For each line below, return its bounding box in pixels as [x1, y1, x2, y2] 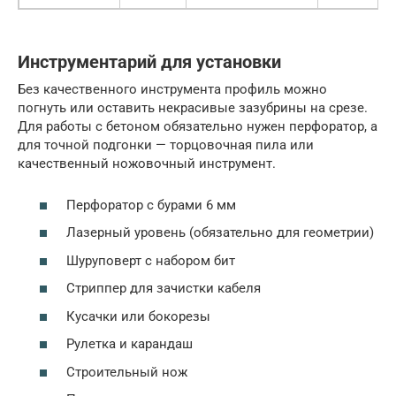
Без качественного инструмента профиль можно [18, 81, 327, 98]
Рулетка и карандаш [66, 336, 193, 353]
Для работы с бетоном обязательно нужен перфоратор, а [18, 118, 377, 135]
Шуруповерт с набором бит [66, 252, 235, 269]
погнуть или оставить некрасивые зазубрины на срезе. [18, 100, 368, 117]
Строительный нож [66, 363, 187, 380]
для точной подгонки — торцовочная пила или [18, 137, 314, 154]
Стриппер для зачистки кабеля [66, 280, 261, 297]
